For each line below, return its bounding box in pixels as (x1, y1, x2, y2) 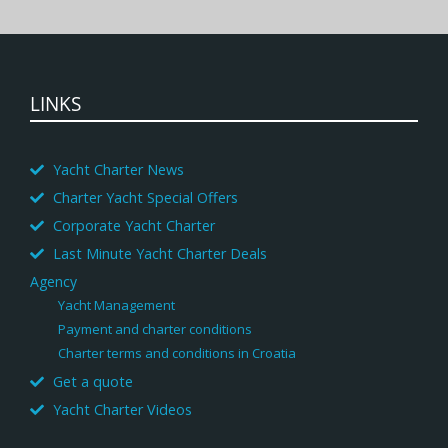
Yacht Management (58, 296, 175, 315)
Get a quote (52, 372, 133, 392)
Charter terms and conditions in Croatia (58, 344, 296, 363)
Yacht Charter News (52, 160, 184, 180)
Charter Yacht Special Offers (52, 188, 238, 208)
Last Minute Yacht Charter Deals (52, 244, 267, 264)
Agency (30, 272, 77, 292)
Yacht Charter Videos (52, 400, 192, 420)
